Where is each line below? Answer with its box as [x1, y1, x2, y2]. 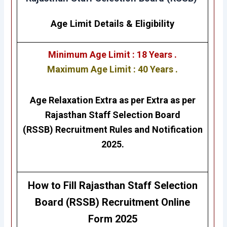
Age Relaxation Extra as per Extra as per [29, 94, 196, 105]
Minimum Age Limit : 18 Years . [48, 49, 177, 60]
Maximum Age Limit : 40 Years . [47, 64, 178, 75]
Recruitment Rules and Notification [55, 124, 203, 135]
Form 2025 [88, 213, 137, 225]
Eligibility [135, 18, 175, 29]
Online [161, 196, 191, 209]
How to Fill [27, 179, 79, 192]
